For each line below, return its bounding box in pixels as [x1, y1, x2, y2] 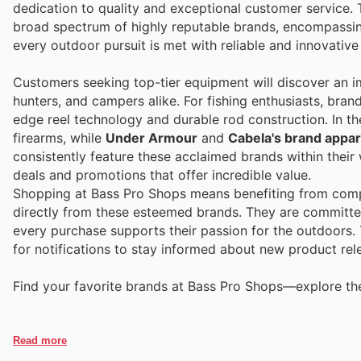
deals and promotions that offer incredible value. [13, 166, 311, 183]
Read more [13, 334, 67, 346]
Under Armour [106, 129, 197, 146]
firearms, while [13, 129, 106, 146]
